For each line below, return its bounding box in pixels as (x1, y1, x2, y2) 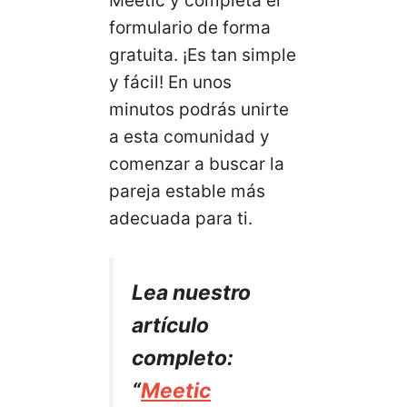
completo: (132, 345, 233, 371)
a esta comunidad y (109, 125, 270, 147)
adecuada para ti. (109, 207, 253, 229)
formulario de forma (109, 16, 271, 38)
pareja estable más (109, 180, 265, 202)
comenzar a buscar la (109, 153, 284, 174)
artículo (132, 313, 209, 338)
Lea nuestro (132, 280, 251, 305)
